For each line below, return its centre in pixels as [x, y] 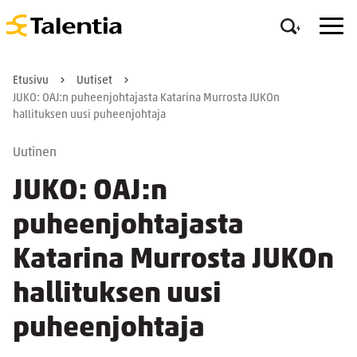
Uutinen [35, 153]
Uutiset [94, 81]
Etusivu [31, 81]
